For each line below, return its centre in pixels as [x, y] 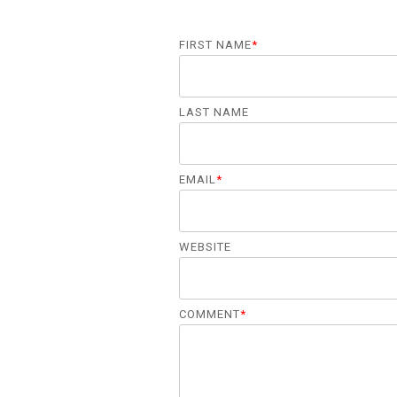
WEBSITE [205, 247]
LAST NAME [214, 113]
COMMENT [210, 315]
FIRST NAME [215, 45]
